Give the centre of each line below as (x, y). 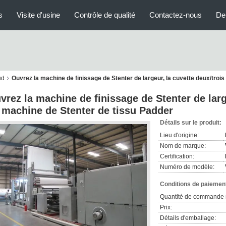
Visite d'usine (38, 15)
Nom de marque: (183, 146)
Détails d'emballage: (188, 218)
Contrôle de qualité (105, 15)
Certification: (177, 156)
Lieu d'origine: (179, 135)
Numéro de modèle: (187, 167)
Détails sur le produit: (191, 123)
